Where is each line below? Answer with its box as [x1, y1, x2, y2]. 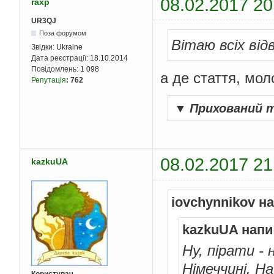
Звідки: [31, 43, 56, 52]
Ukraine [56, 43, 83, 52]
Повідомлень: [31, 65, 80, 74]
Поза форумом [39, 29, 87, 37]
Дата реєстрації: [31, 54, 90, 63]
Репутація [31, 76, 66, 85]
